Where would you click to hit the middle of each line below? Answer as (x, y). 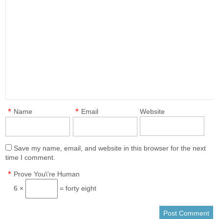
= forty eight (77, 188)
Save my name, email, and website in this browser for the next (110, 148)
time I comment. (31, 157)
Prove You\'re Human (47, 174)
